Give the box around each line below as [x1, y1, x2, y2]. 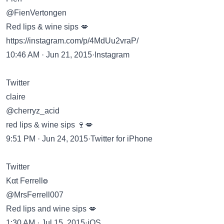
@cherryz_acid [6, 106, 59, 115]
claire [6, 92, 25, 101]
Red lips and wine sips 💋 [6, 204, 96, 213]
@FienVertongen [6, 8, 66, 17]
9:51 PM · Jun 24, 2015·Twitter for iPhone [6, 134, 152, 143]
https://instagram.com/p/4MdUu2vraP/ [6, 36, 138, 45]
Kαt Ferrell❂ [6, 176, 48, 185]
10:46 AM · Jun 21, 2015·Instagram [6, 50, 129, 59]
